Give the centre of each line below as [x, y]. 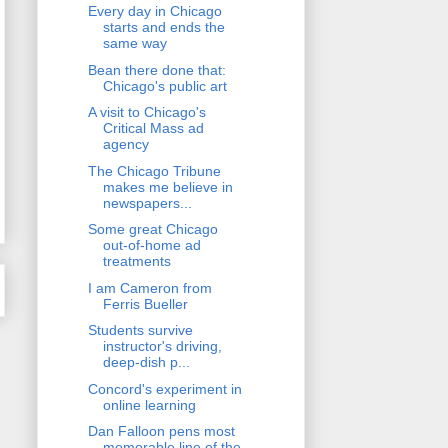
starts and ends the [163, 27]
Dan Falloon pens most [161, 431]
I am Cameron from [149, 287]
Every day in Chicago [154, 11]
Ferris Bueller [145, 303]
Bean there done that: [156, 69]
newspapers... [147, 202]
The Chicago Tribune [154, 170]
